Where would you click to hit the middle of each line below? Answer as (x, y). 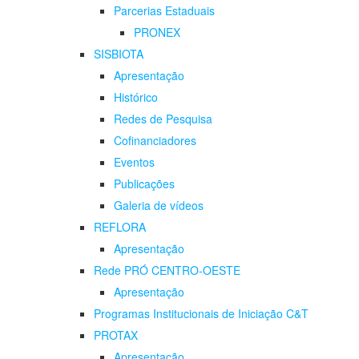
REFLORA (120, 227)
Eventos (134, 162)
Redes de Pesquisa (163, 119)
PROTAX (116, 335)
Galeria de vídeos (159, 206)
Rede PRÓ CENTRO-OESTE (167, 270)
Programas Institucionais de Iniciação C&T (201, 314)
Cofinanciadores (155, 141)
